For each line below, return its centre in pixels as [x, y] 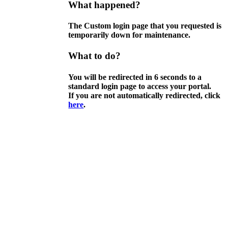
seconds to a [180, 77]
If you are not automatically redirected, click [145, 95]
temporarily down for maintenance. [130, 35]
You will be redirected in [111, 77]
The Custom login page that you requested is [145, 25]
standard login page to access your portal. [140, 86]
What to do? [95, 56]
